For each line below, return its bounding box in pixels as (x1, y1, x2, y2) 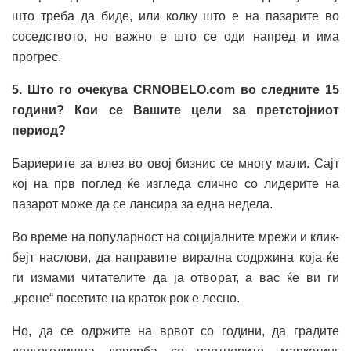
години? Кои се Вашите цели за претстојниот (12, 103, 339, 118)
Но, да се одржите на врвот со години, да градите (12, 324, 339, 338)
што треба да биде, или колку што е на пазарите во (12, 9, 339, 24)
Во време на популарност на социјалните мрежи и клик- (12, 230, 339, 244)
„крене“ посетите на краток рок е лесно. (12, 291, 240, 306)
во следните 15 (234, 83, 340, 97)
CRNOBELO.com (132, 83, 235, 97)
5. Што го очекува (12, 83, 133, 97)
